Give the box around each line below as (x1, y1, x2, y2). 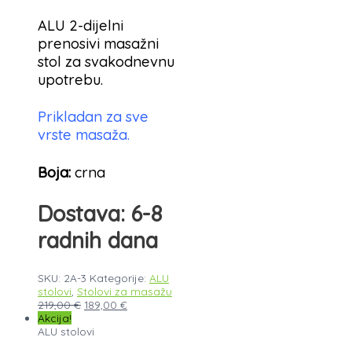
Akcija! (38, 311, 71, 325)
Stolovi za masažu (77, 284, 172, 299)
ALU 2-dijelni (38, 16, 123, 35)
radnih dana (38, 226, 158, 254)
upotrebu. (38, 71, 103, 90)
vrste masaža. (38, 126, 130, 145)
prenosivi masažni (38, 35, 159, 53)
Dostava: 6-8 (38, 200, 162, 227)
